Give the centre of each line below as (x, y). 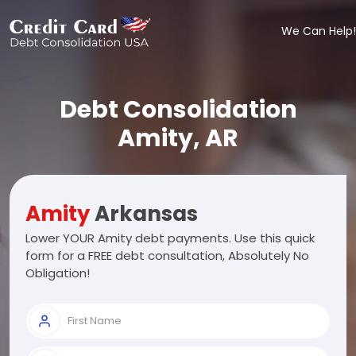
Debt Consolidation (178, 110)
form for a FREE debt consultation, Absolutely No (167, 255)
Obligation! (58, 273)
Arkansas (144, 214)
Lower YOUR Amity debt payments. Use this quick (170, 238)
